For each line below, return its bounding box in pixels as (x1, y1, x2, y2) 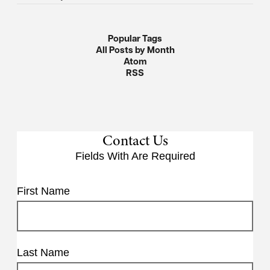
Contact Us (102, 130, 168, 151)
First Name (17, 185, 70, 197)
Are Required (131, 150, 195, 162)
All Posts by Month (95, 43, 175, 56)
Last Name (17, 246, 69, 259)
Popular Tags (108, 32, 162, 45)
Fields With (75, 150, 131, 162)
